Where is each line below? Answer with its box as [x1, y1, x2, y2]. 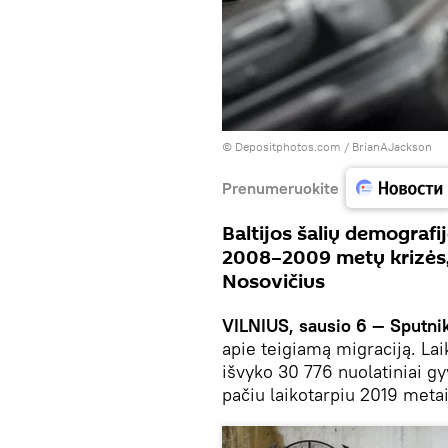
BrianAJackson [352, 139, 432, 154]
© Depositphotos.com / [222, 139, 352, 154]
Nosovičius [222, 268, 325, 296]
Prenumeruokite [222, 177, 339, 198]
